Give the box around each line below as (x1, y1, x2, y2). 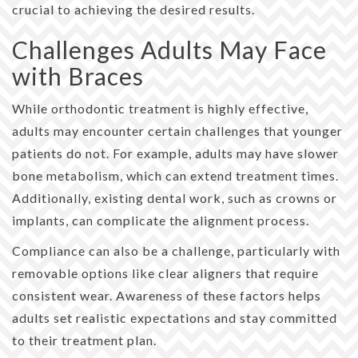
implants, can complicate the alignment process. (12, 212, 309, 228)
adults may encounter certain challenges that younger (12, 122, 343, 138)
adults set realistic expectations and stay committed (12, 309, 337, 325)
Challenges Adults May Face (12, 34, 327, 64)
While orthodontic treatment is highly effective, (12, 100, 308, 116)
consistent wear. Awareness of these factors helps (12, 287, 321, 303)
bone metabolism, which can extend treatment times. (12, 167, 339, 183)
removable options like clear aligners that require (12, 265, 319, 280)
